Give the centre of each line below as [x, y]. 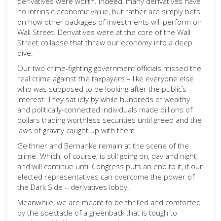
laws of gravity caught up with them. [77, 130]
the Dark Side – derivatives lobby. [73, 187]
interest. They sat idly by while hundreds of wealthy [104, 99]
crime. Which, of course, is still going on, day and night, [108, 156]
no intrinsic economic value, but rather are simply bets [109, 11]
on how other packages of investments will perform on [110, 22]
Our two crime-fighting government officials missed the [109, 68]
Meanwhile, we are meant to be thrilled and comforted [109, 202]
